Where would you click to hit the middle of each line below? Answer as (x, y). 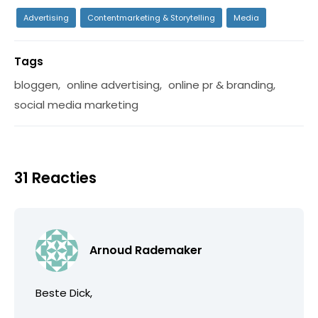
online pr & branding (221, 84)
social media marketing (76, 104)
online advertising (113, 84)
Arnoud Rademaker (146, 250)
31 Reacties (55, 177)
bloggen (36, 84)
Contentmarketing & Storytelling (151, 17)
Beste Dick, (64, 292)
